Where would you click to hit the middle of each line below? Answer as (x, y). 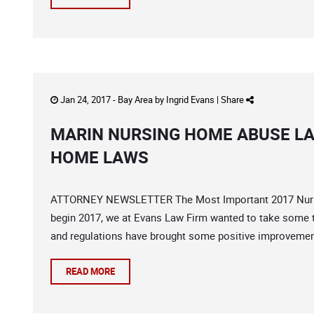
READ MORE (90, 271)
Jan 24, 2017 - (88, 100)
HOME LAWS (100, 157)
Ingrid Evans (190, 100)
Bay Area (135, 100)
